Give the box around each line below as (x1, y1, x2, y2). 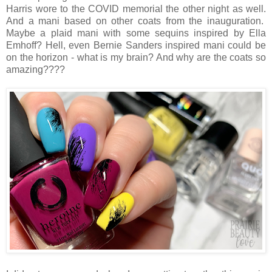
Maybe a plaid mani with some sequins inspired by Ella (6, 27, 266, 38)
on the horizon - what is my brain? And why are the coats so (6, 52, 266, 63)
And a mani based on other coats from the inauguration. (6, 15, 266, 26)
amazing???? (6, 64, 65, 75)
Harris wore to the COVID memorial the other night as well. (6, 3, 266, 14)
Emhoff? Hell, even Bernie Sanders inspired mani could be (6, 39, 266, 50)
